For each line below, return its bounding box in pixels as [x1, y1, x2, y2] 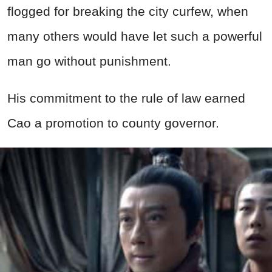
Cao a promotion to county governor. [7, 116, 219, 131]
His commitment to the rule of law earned [7, 91, 245, 106]
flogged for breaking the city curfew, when [7, 4, 248, 19]
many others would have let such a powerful [7, 29, 262, 44]
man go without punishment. [7, 54, 171, 69]
